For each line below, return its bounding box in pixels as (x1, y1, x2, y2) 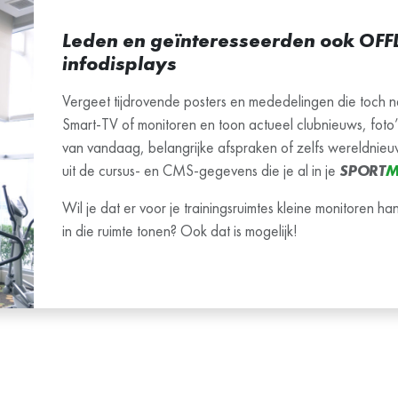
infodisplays (62, 51, 177, 77)
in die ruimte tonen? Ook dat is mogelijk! (62, 221, 298, 242)
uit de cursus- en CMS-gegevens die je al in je (62, 161, 339, 181)
